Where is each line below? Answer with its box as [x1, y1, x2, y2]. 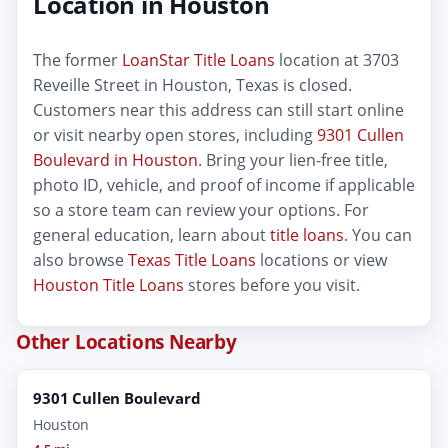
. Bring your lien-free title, [198, 149, 388, 172]
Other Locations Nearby [16, 328, 237, 356]
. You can [344, 224, 412, 247]
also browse [33, 249, 128, 272]
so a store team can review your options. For [33, 199, 369, 222]
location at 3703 [275, 49, 399, 72]
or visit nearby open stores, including [33, 124, 317, 147]
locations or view [256, 249, 387, 272]
